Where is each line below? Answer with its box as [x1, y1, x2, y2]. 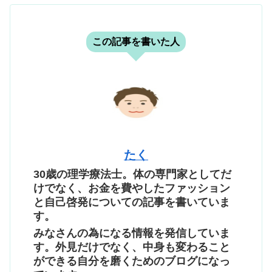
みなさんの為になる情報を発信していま [33, 227, 230, 240]
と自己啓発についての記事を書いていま [33, 195, 230, 208]
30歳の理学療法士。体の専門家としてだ [33, 168, 231, 180]
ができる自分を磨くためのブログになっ [33, 255, 230, 268]
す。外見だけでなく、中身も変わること [33, 241, 230, 254]
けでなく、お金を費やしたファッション [33, 182, 230, 194]
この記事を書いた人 [92, 36, 180, 47]
